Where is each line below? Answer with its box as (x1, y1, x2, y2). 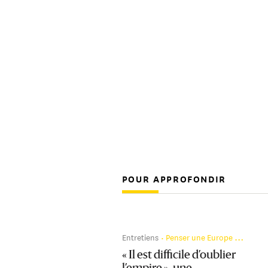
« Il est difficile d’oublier (121, 249, 236, 261)
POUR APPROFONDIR (121, 172, 227, 185)
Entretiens (121, 230, 159, 243)
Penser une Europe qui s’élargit (165, 230, 234, 243)
